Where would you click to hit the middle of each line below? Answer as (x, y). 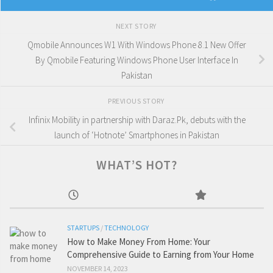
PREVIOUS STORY (137, 101)
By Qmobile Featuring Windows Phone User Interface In (137, 60)
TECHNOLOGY (126, 228)
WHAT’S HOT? (137, 165)
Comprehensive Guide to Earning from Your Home (161, 255)
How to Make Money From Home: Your (139, 242)
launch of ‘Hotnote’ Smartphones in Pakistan (137, 135)
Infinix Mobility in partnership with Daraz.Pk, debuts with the (137, 119)
